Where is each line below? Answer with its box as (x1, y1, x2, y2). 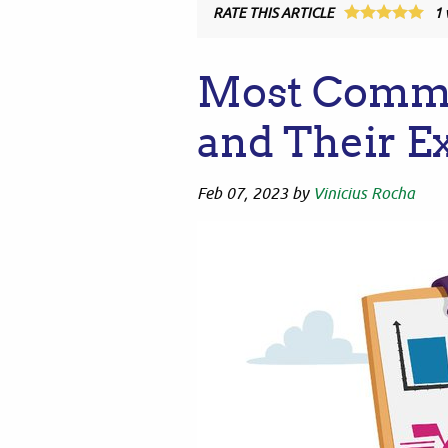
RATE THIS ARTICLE (213, 4, 334, 22)
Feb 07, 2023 (197, 183, 288, 204)
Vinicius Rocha (313, 183, 415, 204)
